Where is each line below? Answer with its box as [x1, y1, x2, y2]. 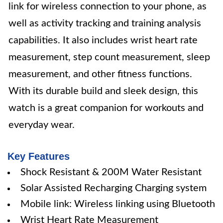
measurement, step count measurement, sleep [8, 52, 210, 62]
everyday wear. [8, 120, 75, 130]
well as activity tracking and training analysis [8, 18, 201, 28]
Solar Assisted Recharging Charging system [20, 183, 207, 193]
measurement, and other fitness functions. [8, 69, 192, 79]
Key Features [7, 151, 70, 162]
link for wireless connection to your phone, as [8, 1, 207, 11]
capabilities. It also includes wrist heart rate [8, 35, 198, 45]
